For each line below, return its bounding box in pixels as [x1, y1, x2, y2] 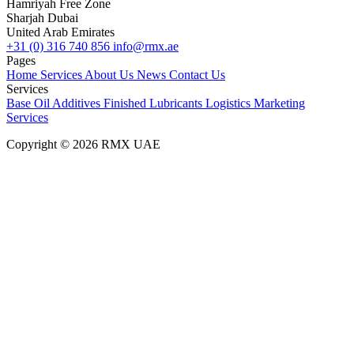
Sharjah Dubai [6, 10, 78, 24]
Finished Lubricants [104, 96, 205, 110]
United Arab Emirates [6, 24, 115, 39]
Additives [52, 96, 104, 110]
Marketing [254, 96, 305, 110]
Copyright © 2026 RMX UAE [6, 137, 160, 151]
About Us [85, 67, 137, 81]
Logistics [205, 96, 254, 110]
